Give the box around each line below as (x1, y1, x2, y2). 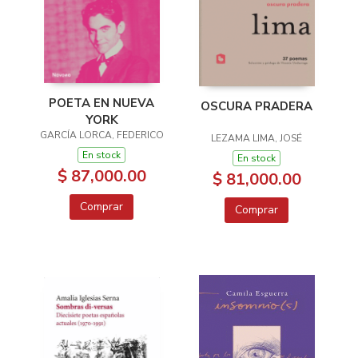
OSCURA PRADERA (201, 98, 312, 114)
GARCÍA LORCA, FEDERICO (39, 128, 164, 141)
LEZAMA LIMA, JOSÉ (211, 132, 302, 145)
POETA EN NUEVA (49, 94, 154, 111)
